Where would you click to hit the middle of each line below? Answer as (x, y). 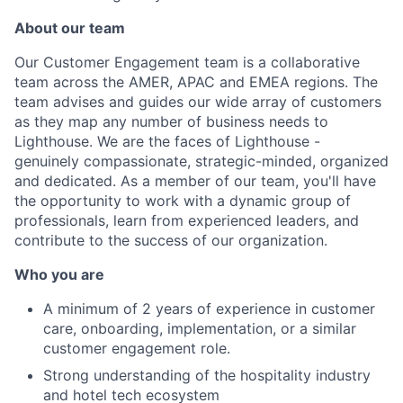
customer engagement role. (137, 348)
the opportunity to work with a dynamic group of (183, 200)
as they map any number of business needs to (171, 121)
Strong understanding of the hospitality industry (207, 375)
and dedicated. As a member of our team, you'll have (195, 180)
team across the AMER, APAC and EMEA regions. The (196, 81)
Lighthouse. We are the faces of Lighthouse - (167, 141)
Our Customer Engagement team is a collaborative (187, 62)
